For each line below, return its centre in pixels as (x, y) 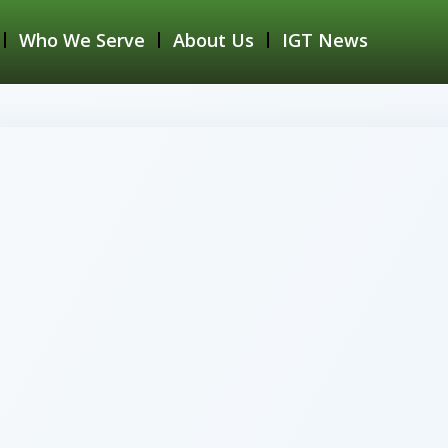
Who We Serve (82, 40)
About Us (214, 40)
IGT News (325, 40)
